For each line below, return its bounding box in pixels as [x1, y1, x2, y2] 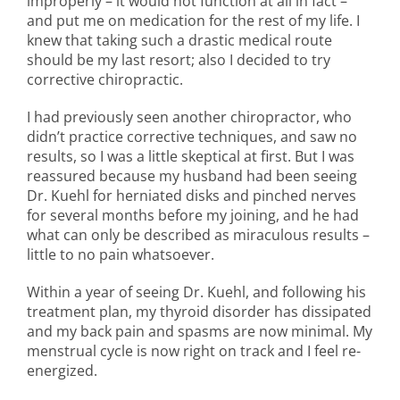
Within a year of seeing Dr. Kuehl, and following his [27, 281, 366, 302]
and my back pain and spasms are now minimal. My [27, 321, 372, 341]
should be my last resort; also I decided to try [27, 49, 330, 70]
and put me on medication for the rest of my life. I [27, 10, 360, 30]
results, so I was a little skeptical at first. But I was [27, 146, 354, 166]
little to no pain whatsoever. [27, 244, 214, 264]
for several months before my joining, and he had [27, 204, 359, 225]
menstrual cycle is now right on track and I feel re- [27, 340, 361, 361]
